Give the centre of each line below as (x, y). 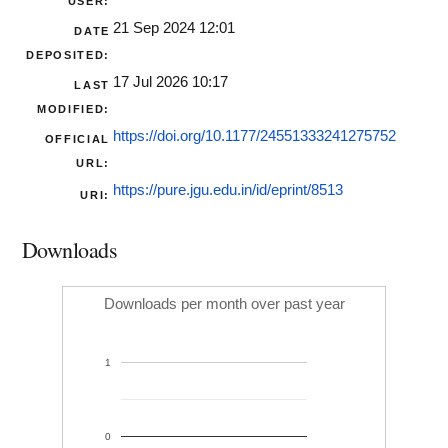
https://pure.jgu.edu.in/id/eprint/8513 (228, 190)
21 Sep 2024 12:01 (174, 28)
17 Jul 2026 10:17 (170, 82)
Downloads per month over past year (224, 304)
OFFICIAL (77, 139)
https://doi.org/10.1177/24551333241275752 (254, 136)
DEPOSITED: (68, 55)
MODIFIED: (73, 109)
